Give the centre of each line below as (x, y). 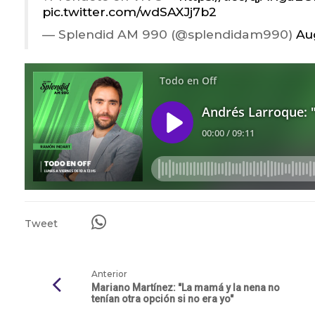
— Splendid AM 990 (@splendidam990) (169, 34)
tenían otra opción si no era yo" (162, 299)
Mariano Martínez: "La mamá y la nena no (186, 288)
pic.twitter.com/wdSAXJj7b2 (129, 12)
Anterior (109, 274)
